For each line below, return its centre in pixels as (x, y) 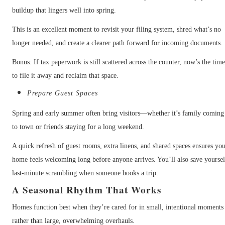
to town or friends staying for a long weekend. (78, 127)
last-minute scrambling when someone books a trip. (85, 173)
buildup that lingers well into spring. (64, 10)
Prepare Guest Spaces (63, 93)
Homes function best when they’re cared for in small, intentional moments (118, 207)
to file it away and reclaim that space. (66, 75)
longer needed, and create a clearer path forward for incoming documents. (118, 43)
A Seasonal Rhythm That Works (87, 190)
